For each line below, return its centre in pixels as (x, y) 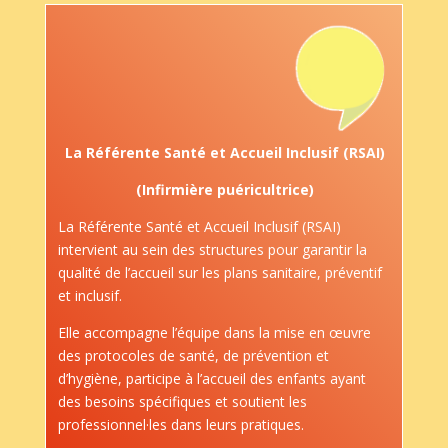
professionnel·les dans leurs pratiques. (180, 425)
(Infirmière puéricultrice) (224, 190)
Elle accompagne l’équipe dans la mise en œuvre (214, 333)
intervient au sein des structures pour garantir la (212, 250)
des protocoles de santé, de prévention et (193, 356)
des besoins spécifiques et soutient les (182, 402)
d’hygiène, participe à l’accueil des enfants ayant (211, 379)
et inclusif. (89, 296)
